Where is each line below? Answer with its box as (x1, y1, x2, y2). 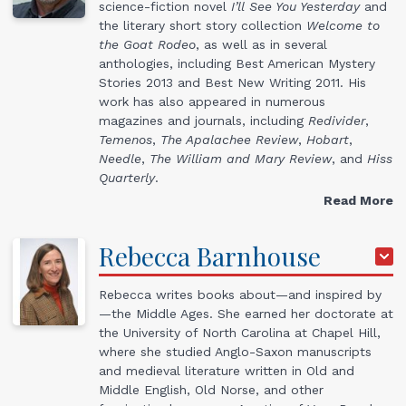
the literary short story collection (99, 18, 306, 34)
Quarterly (99, 170, 155, 186)
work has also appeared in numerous (99, 94, 325, 110)
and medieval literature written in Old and (99, 363, 354, 379)
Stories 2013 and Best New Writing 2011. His (99, 75, 366, 91)
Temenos (99, 132, 152, 148)
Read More (324, 193, 393, 208)
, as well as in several (196, 37, 327, 53)
